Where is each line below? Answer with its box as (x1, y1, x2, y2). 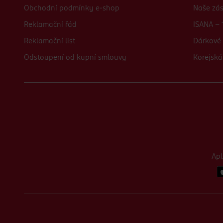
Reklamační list (24, 38, 75, 45)
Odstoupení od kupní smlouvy (24, 54, 126, 61)
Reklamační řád (24, 21, 77, 28)
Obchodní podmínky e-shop (24, 5, 119, 12)
